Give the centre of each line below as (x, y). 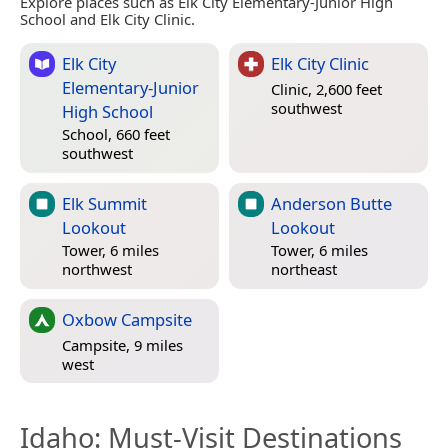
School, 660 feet (116, 134)
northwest (97, 269)
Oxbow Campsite (127, 319)
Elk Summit (104, 203)
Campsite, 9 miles (122, 345)
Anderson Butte (331, 203)
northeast (304, 269)
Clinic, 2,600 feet (326, 89)
